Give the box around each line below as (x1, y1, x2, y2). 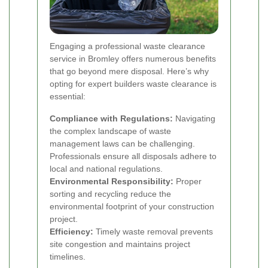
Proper (173, 176, 202, 187)
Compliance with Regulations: (50, 114, 173, 124)
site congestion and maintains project (50, 239, 190, 249)
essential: (50, 92, 86, 102)
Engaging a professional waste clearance (50, 41, 205, 51)
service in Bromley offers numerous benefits (50, 54, 216, 64)
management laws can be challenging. (50, 139, 195, 149)
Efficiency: (50, 227, 93, 237)
